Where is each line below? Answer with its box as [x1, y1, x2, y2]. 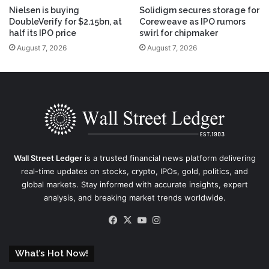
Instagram [163, 214, 205, 226]
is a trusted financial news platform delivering [82, 153, 256, 163]
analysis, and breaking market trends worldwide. [43, 193, 226, 203]
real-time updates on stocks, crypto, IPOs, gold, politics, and [21, 166, 248, 177]
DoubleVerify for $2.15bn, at [9, 17, 122, 27]
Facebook [119, 214, 161, 226]
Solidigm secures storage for [139, 5, 259, 16]
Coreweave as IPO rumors [139, 17, 246, 27]
